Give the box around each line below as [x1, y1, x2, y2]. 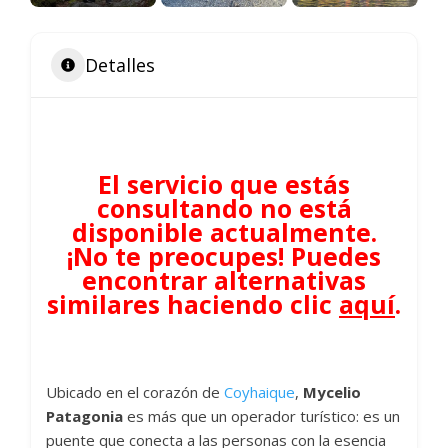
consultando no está [96, 191, 352, 226]
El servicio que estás [98, 167, 350, 202]
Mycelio [303, 382, 361, 403]
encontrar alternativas [82, 263, 366, 298]
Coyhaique [224, 382, 295, 403]
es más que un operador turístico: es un [123, 406, 400, 427]
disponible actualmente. [71, 215, 377, 250]
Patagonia [46, 406, 123, 427]
